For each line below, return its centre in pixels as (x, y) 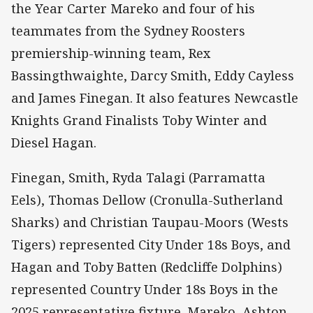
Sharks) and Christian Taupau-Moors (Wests (150, 222)
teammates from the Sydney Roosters (128, 30)
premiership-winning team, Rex (111, 53)
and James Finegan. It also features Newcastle (155, 97)
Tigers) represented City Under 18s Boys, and (151, 244)
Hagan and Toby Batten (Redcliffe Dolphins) (147, 267)
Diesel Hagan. (54, 142)
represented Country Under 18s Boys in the (145, 289)
